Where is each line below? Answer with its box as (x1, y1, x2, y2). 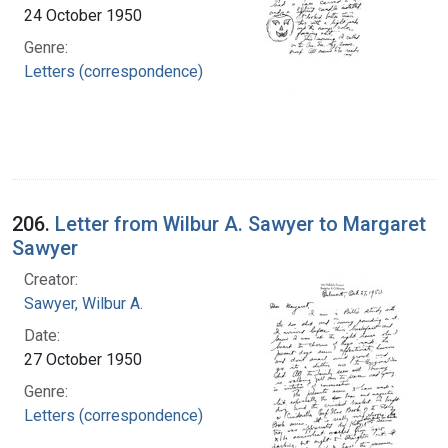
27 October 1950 (24, 349, 142, 369)
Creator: (24, 269, 78, 289)
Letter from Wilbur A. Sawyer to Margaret (55, 211, 426, 236)
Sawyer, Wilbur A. (24, 293, 143, 313)
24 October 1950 (24, 5, 142, 25)
